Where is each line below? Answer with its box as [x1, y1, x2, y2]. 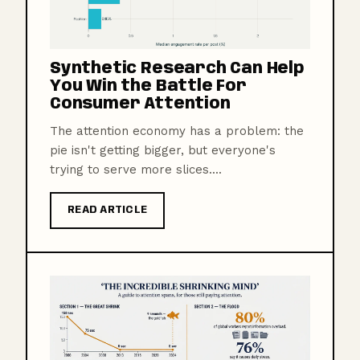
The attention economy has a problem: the [50, 124, 304, 139]
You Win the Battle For [50, 79, 247, 96]
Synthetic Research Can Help [50, 61, 304, 78]
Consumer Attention [50, 96, 231, 113]
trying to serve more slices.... [50, 162, 222, 178]
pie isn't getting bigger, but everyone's [50, 143, 276, 158]
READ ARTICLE [67, 205, 148, 216]
